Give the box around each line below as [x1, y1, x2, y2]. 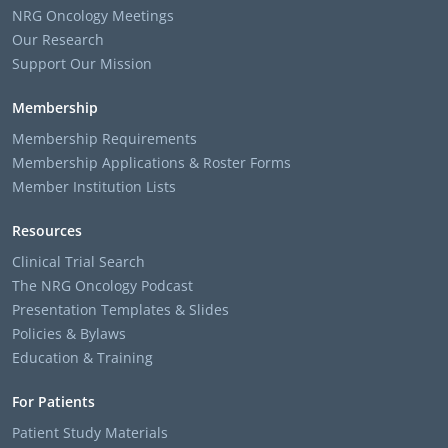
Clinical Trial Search [12, 252, 145, 272]
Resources [12, 221, 82, 241]
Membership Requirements [12, 129, 197, 149]
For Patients [12, 392, 95, 412]
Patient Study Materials [12, 423, 168, 443]
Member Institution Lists [12, 177, 176, 197]
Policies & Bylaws [12, 324, 126, 344]
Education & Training [12, 348, 153, 368]
